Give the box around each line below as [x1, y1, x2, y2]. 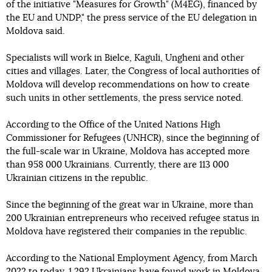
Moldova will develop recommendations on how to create [6, 80, 250, 89]
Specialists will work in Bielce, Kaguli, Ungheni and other [6, 53, 244, 63]
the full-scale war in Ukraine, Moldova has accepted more [6, 147, 250, 156]
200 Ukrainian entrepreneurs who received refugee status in [6, 214, 259, 223]
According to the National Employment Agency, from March [6, 254, 257, 263]
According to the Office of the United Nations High [6, 120, 220, 129]
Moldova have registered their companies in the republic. [6, 227, 247, 236]
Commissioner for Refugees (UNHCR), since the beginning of [6, 134, 259, 143]
